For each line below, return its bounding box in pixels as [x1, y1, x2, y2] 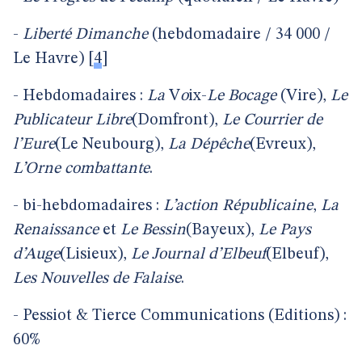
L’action [163, 198, 218, 214]
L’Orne [13, 161, 61, 177]
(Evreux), [250, 137, 316, 153]
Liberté [19, 27, 71, 43]
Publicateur [13, 112, 91, 128]
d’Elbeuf [208, 246, 266, 263]
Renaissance [13, 222, 99, 238]
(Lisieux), [60, 246, 131, 263]
